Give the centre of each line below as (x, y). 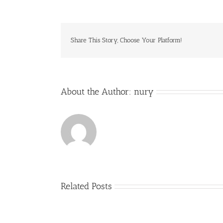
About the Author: (97, 91)
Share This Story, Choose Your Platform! (126, 40)
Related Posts (86, 186)
